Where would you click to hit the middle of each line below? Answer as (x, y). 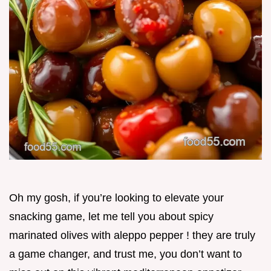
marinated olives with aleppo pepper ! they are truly (132, 236)
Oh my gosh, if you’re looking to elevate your (116, 198)
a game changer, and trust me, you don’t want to (126, 254)
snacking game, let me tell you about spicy (111, 217)
